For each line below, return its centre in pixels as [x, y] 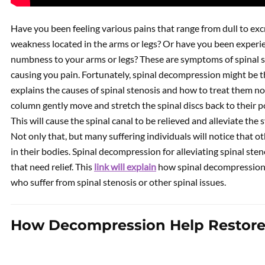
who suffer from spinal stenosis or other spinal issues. [118, 182]
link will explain [125, 167]
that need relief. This [52, 167]
